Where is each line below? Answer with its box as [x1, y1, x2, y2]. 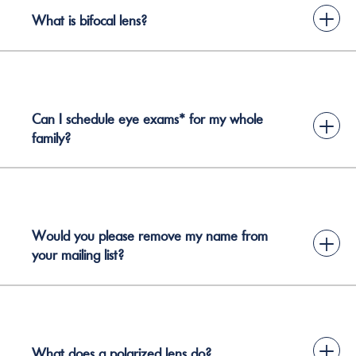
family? [32, 129, 71, 147]
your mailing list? [32, 246, 124, 264]
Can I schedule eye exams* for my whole [32, 110, 263, 128]
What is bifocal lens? [32, 12, 147, 29]
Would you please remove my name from [32, 227, 268, 245]
